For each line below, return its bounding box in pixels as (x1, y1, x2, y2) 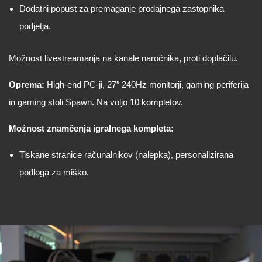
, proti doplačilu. (179, 53, 238, 63)
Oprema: (9, 80, 44, 89)
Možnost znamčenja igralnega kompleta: (9, 123, 174, 133)
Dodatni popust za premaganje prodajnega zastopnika (19, 4, 224, 13)
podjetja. (19, 21, 51, 31)
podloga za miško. (19, 167, 89, 177)
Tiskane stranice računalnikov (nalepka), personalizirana (19, 150, 233, 160)
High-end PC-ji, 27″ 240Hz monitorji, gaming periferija (44, 80, 249, 89)
